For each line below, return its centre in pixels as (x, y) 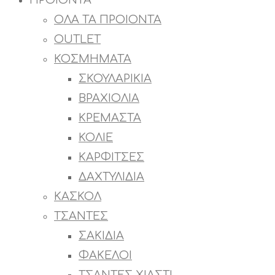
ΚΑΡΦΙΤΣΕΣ (111, 157)
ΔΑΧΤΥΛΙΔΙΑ (111, 177)
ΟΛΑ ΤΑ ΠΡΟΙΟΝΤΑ (108, 20)
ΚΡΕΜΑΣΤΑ (110, 118)
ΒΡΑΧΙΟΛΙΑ (109, 99)
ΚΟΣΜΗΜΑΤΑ (93, 59)
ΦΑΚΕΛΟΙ (105, 256)
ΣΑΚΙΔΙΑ (101, 236)
